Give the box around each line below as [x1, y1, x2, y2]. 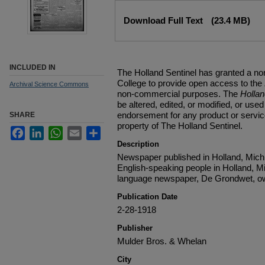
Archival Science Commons [9, 80, 89, 88]
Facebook [25, 125, 63, 135]
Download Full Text [124, 15, 205, 25]
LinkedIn [44, 125, 76, 135]
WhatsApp [63, 125, 103, 135]
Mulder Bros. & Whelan [117, 236, 206, 246]
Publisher [117, 224, 153, 232]
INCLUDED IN [9, 63, 56, 72]
